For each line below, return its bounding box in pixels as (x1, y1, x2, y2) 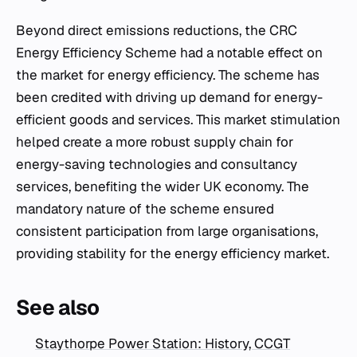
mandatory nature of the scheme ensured (16, 200, 274, 218)
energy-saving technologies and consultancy (16, 155, 297, 173)
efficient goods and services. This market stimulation (16, 111, 340, 128)
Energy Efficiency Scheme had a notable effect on (16, 44, 323, 61)
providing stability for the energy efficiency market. (16, 245, 329, 262)
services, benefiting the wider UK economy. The (16, 178, 309, 195)
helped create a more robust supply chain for (16, 133, 293, 151)
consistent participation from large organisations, (16, 222, 318, 240)
